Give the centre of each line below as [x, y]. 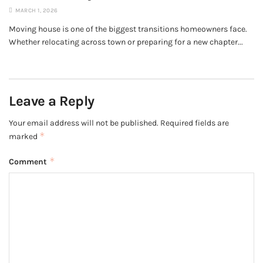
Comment [29, 162]
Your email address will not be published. [84, 123]
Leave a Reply [52, 101]
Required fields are [195, 123]
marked [24, 137]
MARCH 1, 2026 [36, 11]
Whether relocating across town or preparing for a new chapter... [126, 42]
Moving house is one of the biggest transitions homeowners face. [128, 29]
